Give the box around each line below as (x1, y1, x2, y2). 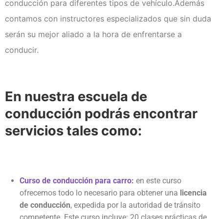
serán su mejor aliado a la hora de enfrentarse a (5, 29, 182, 40)
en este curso (136, 176, 181, 186)
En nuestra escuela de (5, 88, 147, 105)
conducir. (5, 45, 39, 55)
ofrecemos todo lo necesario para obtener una (20, 188, 180, 198)
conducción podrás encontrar (5, 106, 197, 122)
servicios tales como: (5, 123, 142, 139)
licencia (180, 188, 207, 198)
